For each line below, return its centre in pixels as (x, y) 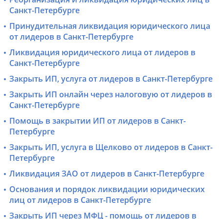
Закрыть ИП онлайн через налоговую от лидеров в (110, 95)
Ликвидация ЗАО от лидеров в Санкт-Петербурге (107, 174)
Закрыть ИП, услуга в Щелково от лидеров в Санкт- (111, 147)
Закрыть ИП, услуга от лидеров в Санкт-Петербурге (111, 79)
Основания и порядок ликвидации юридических (107, 189)
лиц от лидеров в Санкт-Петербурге (80, 200)
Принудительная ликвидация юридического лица (109, 26)
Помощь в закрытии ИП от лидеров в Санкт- (97, 121)
